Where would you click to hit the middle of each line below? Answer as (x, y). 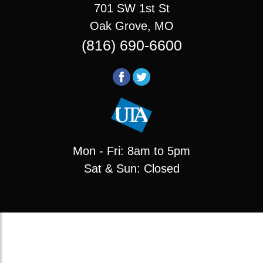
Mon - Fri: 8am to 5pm (131, 151)
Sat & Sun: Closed (131, 169)
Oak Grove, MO (131, 26)
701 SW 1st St (131, 9)
